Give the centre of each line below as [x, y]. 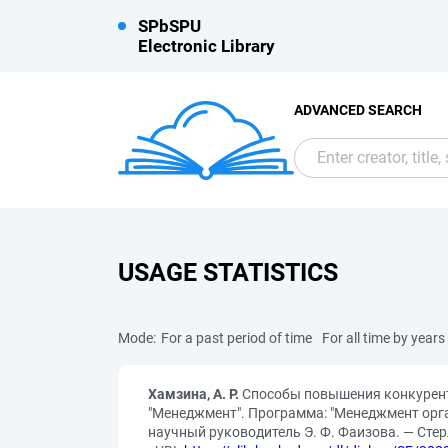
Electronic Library [206, 46]
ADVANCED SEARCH [358, 109]
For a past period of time [236, 338]
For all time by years [383, 338]
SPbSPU [169, 26]
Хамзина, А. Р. [193, 394]
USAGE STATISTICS [228, 272]
